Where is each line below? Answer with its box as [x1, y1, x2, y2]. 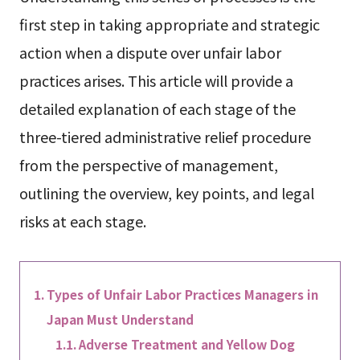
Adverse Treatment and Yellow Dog [79, 335, 296, 354]
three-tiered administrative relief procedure [18, 126, 311, 148]
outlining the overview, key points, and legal [18, 182, 314, 204]
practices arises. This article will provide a [18, 70, 293, 92]
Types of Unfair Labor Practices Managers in [46, 285, 318, 304]
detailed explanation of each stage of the [18, 98, 296, 120]
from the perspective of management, [18, 154, 278, 176]
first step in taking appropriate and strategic [18, 14, 320, 35]
